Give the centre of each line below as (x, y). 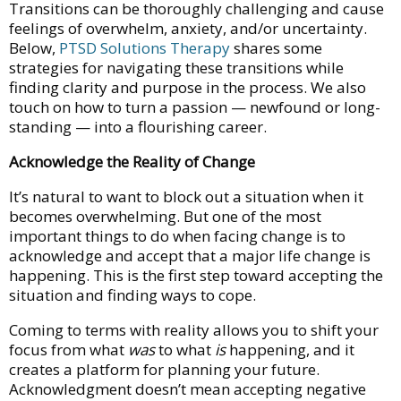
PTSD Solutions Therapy (145, 47)
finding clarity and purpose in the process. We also (188, 87)
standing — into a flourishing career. (138, 126)
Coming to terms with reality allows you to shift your (194, 329)
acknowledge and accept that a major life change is (190, 255)
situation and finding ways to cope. (132, 294)
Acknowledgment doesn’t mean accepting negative (188, 388)
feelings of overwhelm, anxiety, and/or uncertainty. (188, 28)
